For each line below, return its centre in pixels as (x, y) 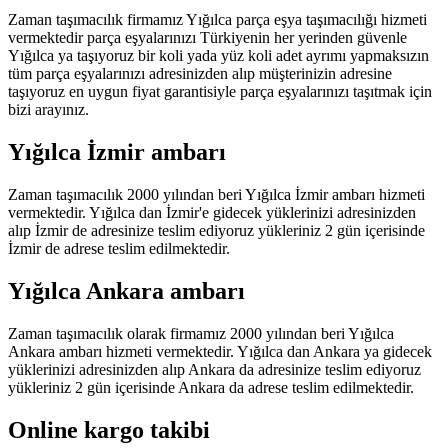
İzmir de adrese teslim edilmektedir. (119, 248)
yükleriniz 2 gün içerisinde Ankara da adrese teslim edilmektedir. (211, 387)
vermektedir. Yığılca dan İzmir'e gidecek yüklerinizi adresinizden (212, 212)
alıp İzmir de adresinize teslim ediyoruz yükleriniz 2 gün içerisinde (216, 230)
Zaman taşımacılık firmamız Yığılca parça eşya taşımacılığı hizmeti (217, 20)
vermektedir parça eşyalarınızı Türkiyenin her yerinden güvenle (207, 38)
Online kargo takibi (109, 429)
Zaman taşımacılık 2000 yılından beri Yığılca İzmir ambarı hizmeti (216, 194)
